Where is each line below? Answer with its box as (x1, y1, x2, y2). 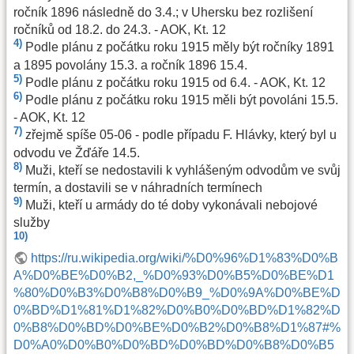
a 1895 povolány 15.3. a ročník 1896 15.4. (13, 58, 247, 72)
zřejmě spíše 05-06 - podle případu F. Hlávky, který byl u (25, 128, 337, 142)
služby (13, 216, 50, 230)
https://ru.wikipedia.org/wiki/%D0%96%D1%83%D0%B (31, 250, 339, 265)
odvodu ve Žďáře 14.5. (13, 145, 140, 160)
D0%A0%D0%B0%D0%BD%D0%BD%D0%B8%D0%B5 (13, 337, 334, 352)
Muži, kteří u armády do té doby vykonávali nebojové (25, 198, 318, 213)
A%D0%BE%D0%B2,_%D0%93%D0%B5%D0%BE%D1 (13, 268, 334, 282)
